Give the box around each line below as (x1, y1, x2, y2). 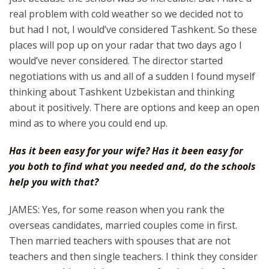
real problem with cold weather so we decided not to (9, 7, 243, 20)
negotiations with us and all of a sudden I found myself (9, 70, 255, 83)
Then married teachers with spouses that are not (9, 234, 231, 247)
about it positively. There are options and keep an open (9, 101, 259, 114)
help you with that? (9, 175, 98, 189)
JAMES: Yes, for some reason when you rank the (9, 203, 225, 216)
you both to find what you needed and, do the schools (9, 160, 256, 173)
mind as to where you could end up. (9, 116, 168, 130)
